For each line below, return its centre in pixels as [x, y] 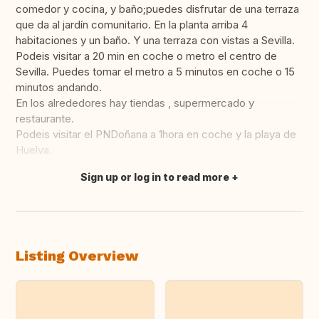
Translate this [59, 184]
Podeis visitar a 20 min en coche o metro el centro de [146, 56]
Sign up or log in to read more [155, 177]
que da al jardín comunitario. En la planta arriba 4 [132, 25]
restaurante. [45, 119]
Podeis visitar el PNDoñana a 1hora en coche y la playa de [156, 135]
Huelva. [34, 150]
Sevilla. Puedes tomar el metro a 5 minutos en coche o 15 [155, 72]
